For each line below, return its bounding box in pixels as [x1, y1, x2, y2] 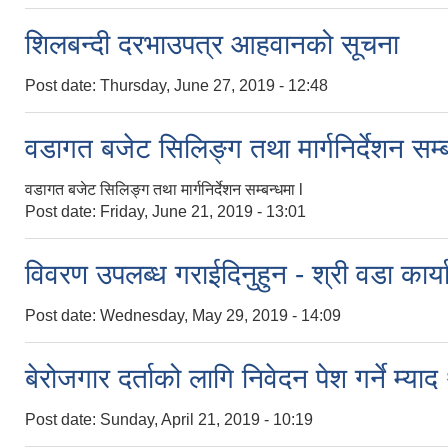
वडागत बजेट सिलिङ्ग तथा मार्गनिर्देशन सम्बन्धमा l [25, 180, 303, 198]
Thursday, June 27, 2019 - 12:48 [100, 76, 328, 94]
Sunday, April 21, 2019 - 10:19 [100, 410, 313, 428]
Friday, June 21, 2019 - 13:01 [100, 202, 306, 220]
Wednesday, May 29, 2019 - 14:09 [100, 306, 341, 324]
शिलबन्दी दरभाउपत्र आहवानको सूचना [25, 28, 399, 60]
